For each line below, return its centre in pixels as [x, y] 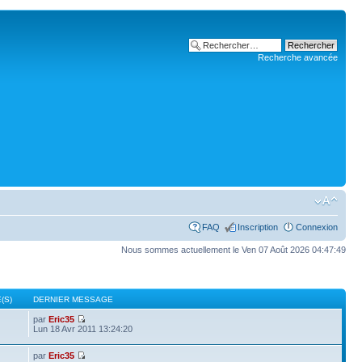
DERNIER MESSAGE [74, 299]
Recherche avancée [298, 57]
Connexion [317, 227]
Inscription [258, 227]
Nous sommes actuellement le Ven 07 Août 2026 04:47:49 [234, 250]
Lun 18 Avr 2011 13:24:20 [83, 328]
